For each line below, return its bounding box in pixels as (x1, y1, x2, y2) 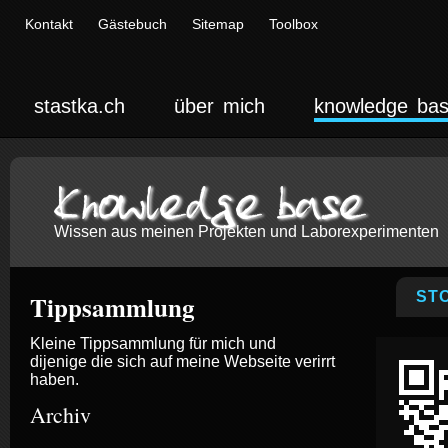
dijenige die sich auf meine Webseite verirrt (30, 352, 335, 370)
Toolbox (269, 17, 318, 32)
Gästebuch (98, 17, 167, 32)
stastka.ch (34, 95, 126, 118)
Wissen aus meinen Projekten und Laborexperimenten (53, 222, 439, 240)
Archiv (30, 399, 91, 429)
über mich (174, 95, 266, 118)
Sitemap (192, 17, 244, 32)
